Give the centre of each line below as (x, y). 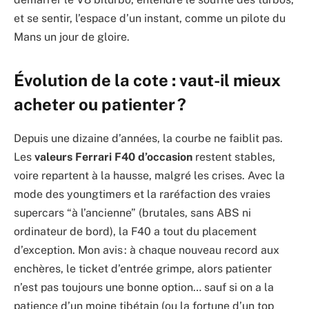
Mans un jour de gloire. (72, 37)
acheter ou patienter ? (100, 104)
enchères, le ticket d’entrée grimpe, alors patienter (143, 269)
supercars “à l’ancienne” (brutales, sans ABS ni (132, 213)
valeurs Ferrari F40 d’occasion (113, 157)
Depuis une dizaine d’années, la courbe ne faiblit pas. (148, 139)
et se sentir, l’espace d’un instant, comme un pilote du (150, 18)
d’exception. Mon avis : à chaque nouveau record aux (147, 250)
